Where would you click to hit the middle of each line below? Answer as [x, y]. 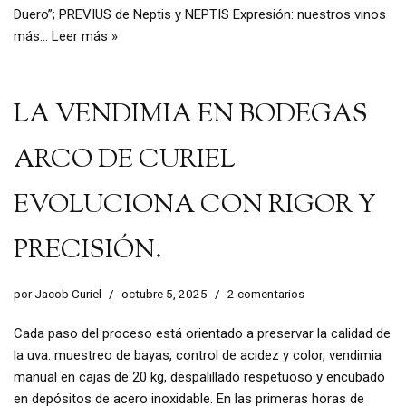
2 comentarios [266, 294]
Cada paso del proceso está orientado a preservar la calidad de [202, 334]
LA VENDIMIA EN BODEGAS [191, 116]
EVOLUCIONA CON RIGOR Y [195, 206]
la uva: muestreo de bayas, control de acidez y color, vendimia [198, 356]
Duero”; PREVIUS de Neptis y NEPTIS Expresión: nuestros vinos [200, 15]
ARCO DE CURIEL [125, 161]
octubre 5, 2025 [164, 294]
